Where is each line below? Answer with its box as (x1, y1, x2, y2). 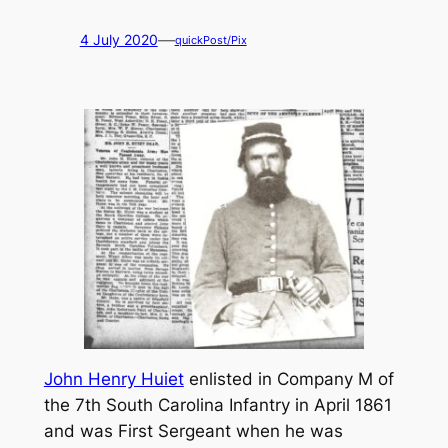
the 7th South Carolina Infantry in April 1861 (43, 395, 392, 416)
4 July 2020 (79, 31, 158, 49)
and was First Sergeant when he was (43, 421, 343, 442)
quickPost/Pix (174, 32, 247, 47)
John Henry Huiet (43, 369, 184, 390)
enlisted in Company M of (183, 369, 394, 390)
